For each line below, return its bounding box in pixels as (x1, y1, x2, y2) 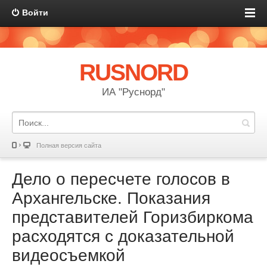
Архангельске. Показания (12, 189, 210, 207)
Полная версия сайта (36, 142, 101, 149)
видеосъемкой (12, 246, 125, 265)
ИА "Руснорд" (102, 86, 165, 98)
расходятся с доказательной (12, 227, 234, 246)
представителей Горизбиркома (12, 208, 253, 226)
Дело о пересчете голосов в (12, 170, 230, 188)
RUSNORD (79, 60, 188, 85)
